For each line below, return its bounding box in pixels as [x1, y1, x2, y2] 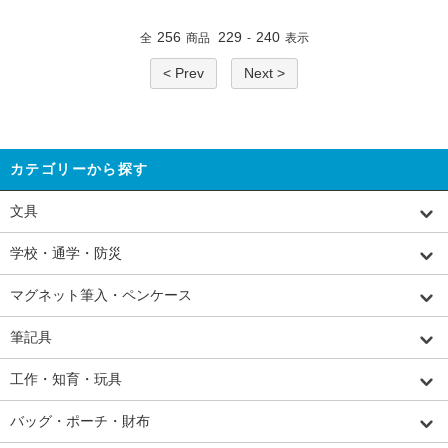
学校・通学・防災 [10, 245, 122, 262]
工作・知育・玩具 [10, 371, 122, 388]
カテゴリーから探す [10, 161, 149, 178]
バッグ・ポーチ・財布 [10, 413, 150, 430]
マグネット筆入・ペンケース [10, 287, 192, 304]
